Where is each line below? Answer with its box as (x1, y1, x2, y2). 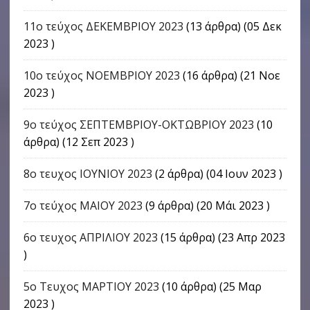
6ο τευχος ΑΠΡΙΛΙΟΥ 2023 (23, 230, 158, 246)
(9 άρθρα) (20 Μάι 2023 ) (142, 198, 270, 214)
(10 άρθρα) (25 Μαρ (158, 279, 262, 295)
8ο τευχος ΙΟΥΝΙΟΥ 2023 (23, 166, 152, 182)
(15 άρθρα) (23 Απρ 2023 (157, 230, 285, 246)
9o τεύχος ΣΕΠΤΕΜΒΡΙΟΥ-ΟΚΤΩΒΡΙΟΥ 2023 (23, 117, 254, 133)
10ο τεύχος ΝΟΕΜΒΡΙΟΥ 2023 (23, 68, 180, 84)
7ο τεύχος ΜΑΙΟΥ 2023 (23, 198, 143, 214)
